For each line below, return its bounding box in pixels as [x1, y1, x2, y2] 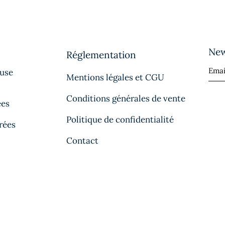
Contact [66, 135, 98, 146]
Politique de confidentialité [66, 114, 174, 125]
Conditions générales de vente [66, 92, 185, 104]
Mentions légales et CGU [66, 71, 164, 83]
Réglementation [66, 48, 136, 61]
